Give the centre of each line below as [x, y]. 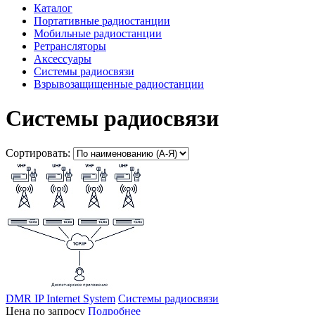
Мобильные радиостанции [98, 33]
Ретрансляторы [70, 46]
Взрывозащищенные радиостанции [119, 84]
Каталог [53, 8]
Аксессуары [63, 58]
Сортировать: [38, 153]
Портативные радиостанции [102, 20]
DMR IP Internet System [60, 298]
